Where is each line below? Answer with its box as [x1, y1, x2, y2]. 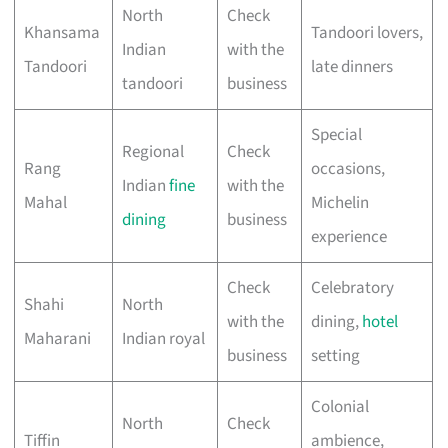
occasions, [310, 156, 385, 181]
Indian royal [121, 326, 205, 351]
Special [310, 122, 362, 147]
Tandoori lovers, [310, 20, 423, 45]
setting [310, 343, 360, 368]
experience [310, 224, 387, 249]
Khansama [23, 20, 100, 45]
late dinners [310, 54, 393, 79]
